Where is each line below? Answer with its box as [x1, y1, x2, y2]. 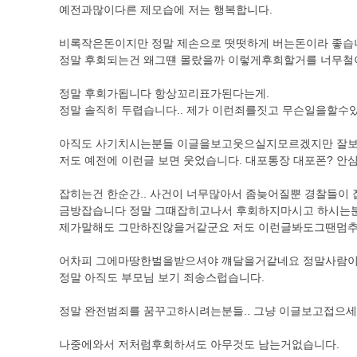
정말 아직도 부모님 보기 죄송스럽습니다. [59, 271, 265, 284]
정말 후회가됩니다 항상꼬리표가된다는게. [59, 87, 269, 100]
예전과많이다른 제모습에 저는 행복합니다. [59, 3, 273, 16]
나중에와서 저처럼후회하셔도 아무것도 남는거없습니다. [59, 338, 339, 351]
